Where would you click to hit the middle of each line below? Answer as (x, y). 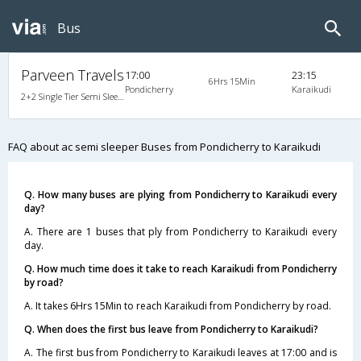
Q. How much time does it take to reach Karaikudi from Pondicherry (180, 269)
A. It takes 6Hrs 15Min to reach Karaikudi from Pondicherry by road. (178, 306)
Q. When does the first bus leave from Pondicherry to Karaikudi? (171, 329)
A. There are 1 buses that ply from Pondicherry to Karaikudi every (180, 232)
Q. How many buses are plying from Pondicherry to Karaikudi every (180, 195)
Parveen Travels (73, 75)
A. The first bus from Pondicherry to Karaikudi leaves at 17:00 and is (180, 353)
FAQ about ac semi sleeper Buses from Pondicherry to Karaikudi (164, 147)
